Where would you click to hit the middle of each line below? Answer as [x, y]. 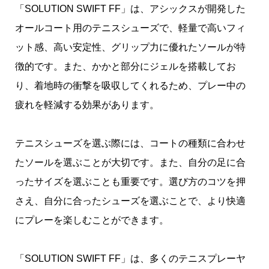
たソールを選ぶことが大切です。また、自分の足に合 [130, 163]
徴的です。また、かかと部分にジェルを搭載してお [125, 67]
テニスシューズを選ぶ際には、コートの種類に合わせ [130, 144]
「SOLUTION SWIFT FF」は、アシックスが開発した [130, 9]
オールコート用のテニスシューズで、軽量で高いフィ [130, 28]
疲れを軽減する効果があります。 [87, 105]
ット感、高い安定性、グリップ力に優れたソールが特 [130, 47]
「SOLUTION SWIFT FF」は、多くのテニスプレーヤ [130, 259]
